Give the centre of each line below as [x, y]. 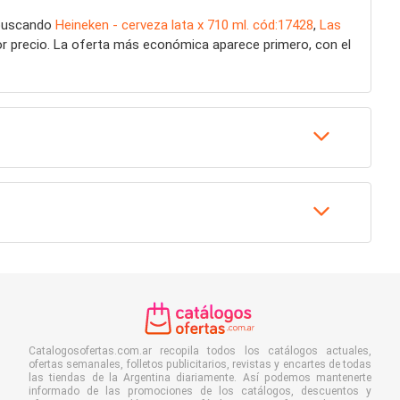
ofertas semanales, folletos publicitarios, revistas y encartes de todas [200, 364]
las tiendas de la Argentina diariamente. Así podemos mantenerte [200, 378]
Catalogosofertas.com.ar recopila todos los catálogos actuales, [200, 351]
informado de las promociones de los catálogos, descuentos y [200, 391]
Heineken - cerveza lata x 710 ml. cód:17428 [184, 25]
